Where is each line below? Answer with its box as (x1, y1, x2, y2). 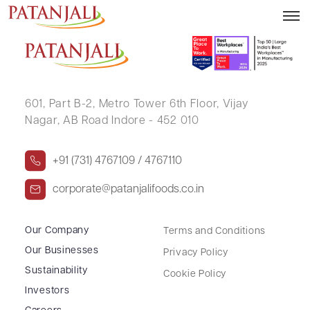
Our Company (25, 225, 89, 236)
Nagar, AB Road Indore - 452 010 (25, 115, 199, 127)
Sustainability (25, 265, 88, 276)
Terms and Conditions (163, 226, 266, 237)
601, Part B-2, (25, 98, 95, 110)
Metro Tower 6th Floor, (95, 98, 219, 110)
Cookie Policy (163, 268, 227, 280)
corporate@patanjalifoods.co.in (53, 183, 204, 195)
